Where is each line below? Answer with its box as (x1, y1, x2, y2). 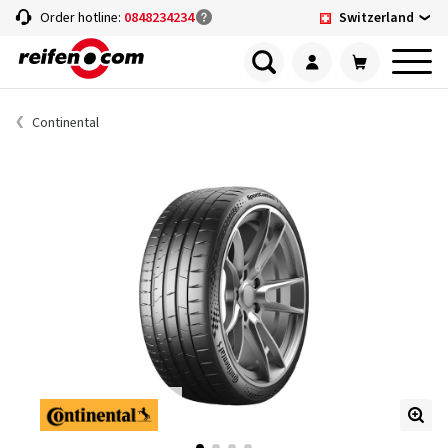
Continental (32, 113, 99, 133)
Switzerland (339, 7, 414, 28)
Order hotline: (40, 8, 124, 28)
